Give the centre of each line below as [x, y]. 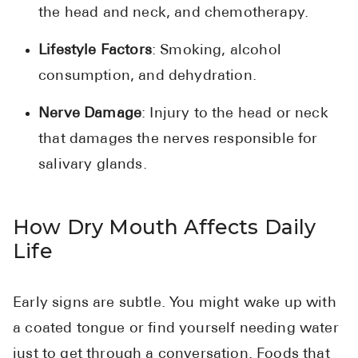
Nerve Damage [90, 114]
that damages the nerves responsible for [178, 140]
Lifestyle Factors [95, 51]
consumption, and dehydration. [147, 77]
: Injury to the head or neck [235, 114]
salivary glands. [93, 165]
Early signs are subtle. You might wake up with [175, 304]
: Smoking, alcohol [216, 51]
